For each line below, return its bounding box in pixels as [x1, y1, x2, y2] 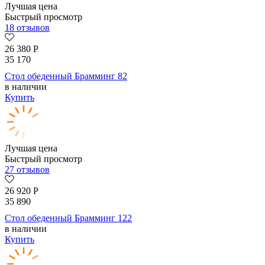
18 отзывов [5, 22, 50, 33]
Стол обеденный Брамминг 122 [5, 213, 132, 224]
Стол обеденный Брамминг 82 [5, 71, 127, 82]
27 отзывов [5, 164, 50, 175]
